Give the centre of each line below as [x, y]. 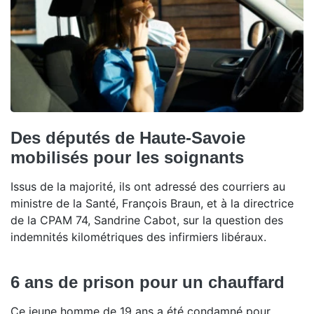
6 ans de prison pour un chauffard [148, 282]
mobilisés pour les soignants [127, 157]
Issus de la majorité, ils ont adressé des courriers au [148, 186]
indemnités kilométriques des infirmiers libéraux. [138, 237]
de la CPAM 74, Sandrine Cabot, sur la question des [147, 220]
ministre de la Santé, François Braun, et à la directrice [152, 203]
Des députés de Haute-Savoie [128, 137]
